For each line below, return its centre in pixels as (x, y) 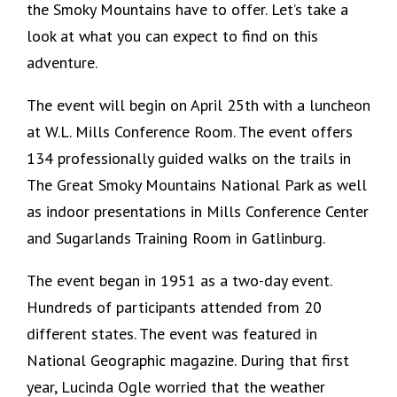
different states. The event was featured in (172, 334)
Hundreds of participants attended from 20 (174, 307)
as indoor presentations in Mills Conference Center (198, 212)
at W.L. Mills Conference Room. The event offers (190, 132)
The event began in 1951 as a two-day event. (179, 281)
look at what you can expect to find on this (172, 36)
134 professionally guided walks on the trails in (189, 159)
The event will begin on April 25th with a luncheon (198, 105)
